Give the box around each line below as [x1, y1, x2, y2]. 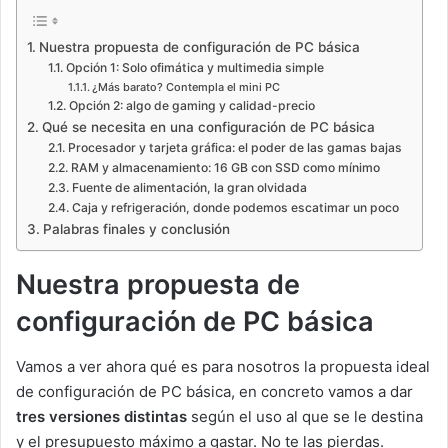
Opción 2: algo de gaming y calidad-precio [68, 98, 315, 114]
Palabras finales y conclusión [42, 221, 230, 238]
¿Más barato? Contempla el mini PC [91, 80, 280, 95]
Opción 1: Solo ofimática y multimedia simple [65, 60, 324, 76]
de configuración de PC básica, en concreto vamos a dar [16, 381, 413, 401]
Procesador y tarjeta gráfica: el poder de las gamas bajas [67, 140, 402, 156]
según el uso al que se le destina [191, 406, 423, 426]
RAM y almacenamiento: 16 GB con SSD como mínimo [70, 160, 380, 176]
